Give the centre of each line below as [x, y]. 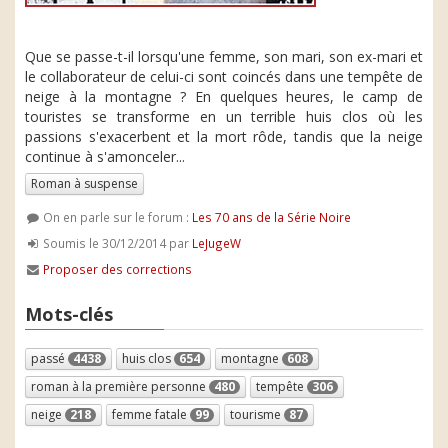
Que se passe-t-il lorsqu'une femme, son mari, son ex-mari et [224, 56]
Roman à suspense [84, 183]
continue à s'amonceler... [105, 156]
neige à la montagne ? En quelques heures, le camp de [224, 96]
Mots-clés [69, 314]
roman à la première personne [120, 386]
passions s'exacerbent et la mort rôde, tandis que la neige [224, 136]
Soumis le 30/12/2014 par [116, 243]
